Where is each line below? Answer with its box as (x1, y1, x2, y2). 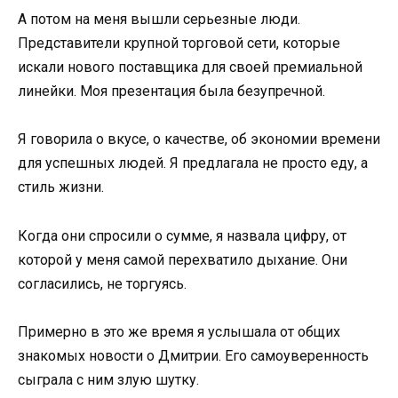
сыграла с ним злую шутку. (18, 370, 199, 388)
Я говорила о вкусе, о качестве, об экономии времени (18, 131, 380, 148)
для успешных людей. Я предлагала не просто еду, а (18, 155, 368, 172)
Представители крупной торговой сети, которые (18, 35, 340, 52)
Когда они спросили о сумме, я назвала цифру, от (18, 227, 346, 244)
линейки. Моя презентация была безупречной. (18, 83, 325, 100)
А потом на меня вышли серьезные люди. (18, 11, 300, 28)
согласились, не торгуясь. (18, 275, 187, 292)
